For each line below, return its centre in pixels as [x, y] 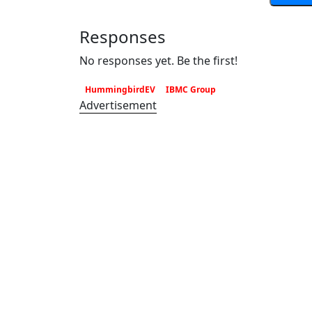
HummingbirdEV [120, 89]
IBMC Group [191, 89]
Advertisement [118, 106]
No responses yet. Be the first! [158, 61]
